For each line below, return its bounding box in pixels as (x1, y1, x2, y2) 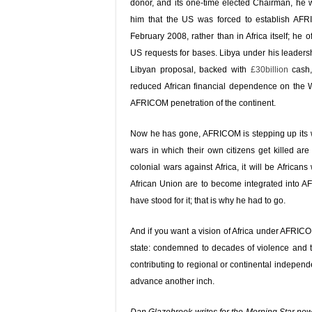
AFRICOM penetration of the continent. (130, 98, 276, 108)
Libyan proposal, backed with (130, 65, 251, 75)
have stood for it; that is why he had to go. (130, 196, 286, 205)
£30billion (250, 65, 288, 75)
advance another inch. (130, 276, 214, 286)
